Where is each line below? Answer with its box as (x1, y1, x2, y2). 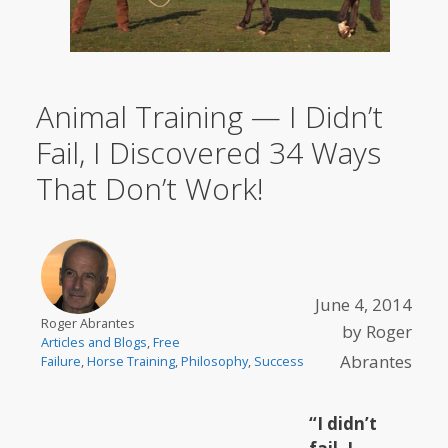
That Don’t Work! (35, 167, 264, 209)
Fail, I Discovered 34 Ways (35, 131, 381, 173)
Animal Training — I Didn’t (35, 95, 383, 137)
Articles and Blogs (40, 333, 147, 352)
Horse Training (86, 352, 175, 371)
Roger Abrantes (40, 314, 135, 333)
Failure (40, 352, 81, 371)
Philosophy (180, 352, 248, 371)
